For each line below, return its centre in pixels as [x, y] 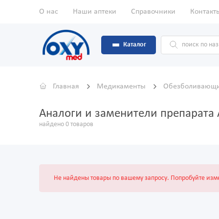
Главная [66, 87]
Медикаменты [122, 87]
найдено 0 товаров [66, 125]
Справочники [153, 12]
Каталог [135, 45]
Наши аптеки [95, 12]
